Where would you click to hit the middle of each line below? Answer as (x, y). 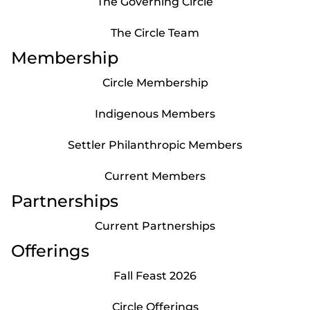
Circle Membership (155, 82)
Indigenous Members (155, 113)
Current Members (155, 176)
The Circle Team (155, 33)
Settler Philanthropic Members (155, 145)
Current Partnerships (155, 226)
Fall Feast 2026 (155, 275)
